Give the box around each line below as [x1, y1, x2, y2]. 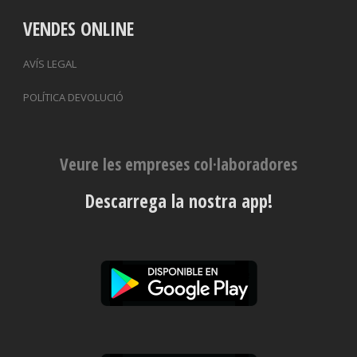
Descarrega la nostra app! [84, 188, 273, 214]
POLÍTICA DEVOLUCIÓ [23, 90, 124, 105]
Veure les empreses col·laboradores [60, 153, 297, 176]
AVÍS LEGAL [23, 57, 76, 72]
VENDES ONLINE [23, 16, 134, 42]
